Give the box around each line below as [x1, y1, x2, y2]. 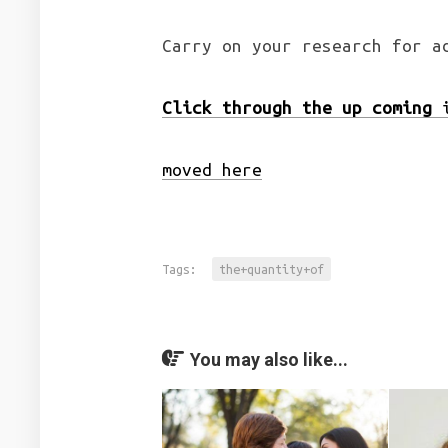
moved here [162, 160, 262, 179]
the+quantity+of [219, 262, 324, 276]
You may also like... [190, 349, 348, 370]
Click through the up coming [162, 98, 432, 117]
